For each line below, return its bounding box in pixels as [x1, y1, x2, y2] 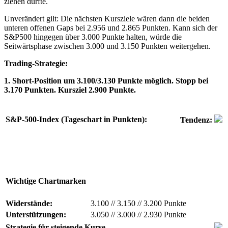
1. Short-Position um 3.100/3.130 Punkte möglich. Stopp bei [4, 76, 208, 85]
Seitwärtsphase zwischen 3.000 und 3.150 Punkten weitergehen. [4, 41, 211, 50]
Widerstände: [6, 198, 52, 208]
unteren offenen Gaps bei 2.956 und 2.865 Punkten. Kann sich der [4, 23, 217, 32]
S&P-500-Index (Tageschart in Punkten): [6, 115, 147, 124]
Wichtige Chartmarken [6, 177, 86, 186]
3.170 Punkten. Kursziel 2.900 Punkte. [4, 85, 136, 94]
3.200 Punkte [141, 198, 186, 208]
